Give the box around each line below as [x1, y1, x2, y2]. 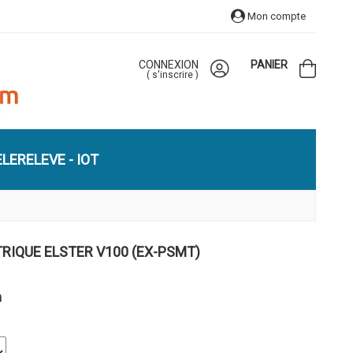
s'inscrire [152, 69, 193, 80]
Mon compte [245, 9, 306, 22]
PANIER [251, 58, 288, 71]
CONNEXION [139, 58, 199, 71]
